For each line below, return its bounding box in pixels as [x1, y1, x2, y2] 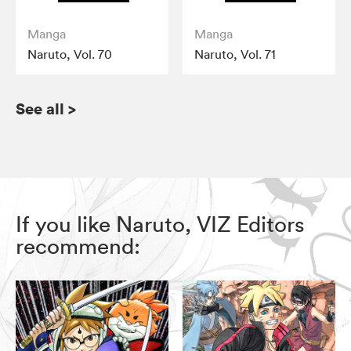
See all [16, 97, 64, 119]
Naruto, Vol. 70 [27, 45, 112, 62]
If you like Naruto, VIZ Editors [16, 210, 305, 237]
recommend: [16, 232, 140, 259]
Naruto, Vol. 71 [194, 45, 277, 62]
